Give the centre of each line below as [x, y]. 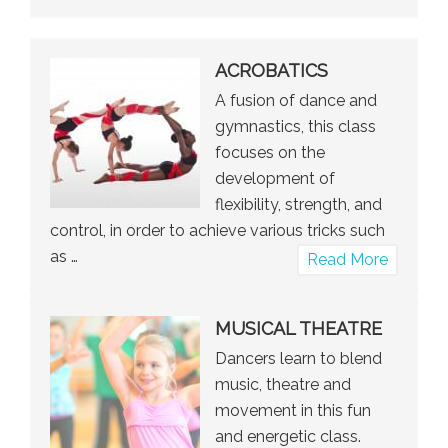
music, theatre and [283, 385]
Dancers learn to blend [298, 359]
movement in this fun [293, 411]
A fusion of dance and [296, 101]
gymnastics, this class [295, 127]
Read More [347, 260]
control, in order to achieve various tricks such [217, 231]
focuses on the [270, 153]
